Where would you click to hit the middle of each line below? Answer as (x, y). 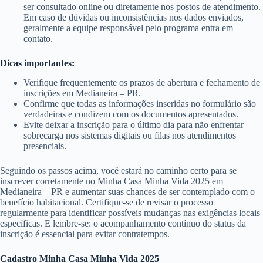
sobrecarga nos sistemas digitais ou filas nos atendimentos (130, 135)
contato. (38, 39)
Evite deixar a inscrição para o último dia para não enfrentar (134, 124)
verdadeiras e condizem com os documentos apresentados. (131, 114)
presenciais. (45, 146)
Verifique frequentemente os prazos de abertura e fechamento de (142, 82)
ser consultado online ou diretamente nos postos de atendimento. (142, 7)
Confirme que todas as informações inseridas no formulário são (140, 103)
